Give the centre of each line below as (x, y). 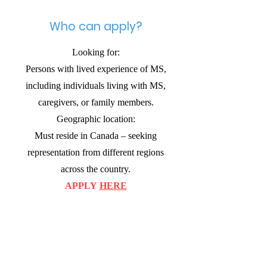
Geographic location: (96, 119)
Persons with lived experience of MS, (96, 69)
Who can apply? (95, 27)
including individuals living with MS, (96, 86)
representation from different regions (96, 152)
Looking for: (96, 52)
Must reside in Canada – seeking (96, 136)
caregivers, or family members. (96, 102)
